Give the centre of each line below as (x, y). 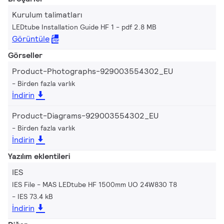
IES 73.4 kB (35, 196)
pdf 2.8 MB (139, 27)
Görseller (25, 55)
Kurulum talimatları (47, 14)
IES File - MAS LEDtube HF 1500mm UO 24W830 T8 (94, 184)
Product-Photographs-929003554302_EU (92, 71)
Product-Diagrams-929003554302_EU (85, 115)
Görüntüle (31, 38)
